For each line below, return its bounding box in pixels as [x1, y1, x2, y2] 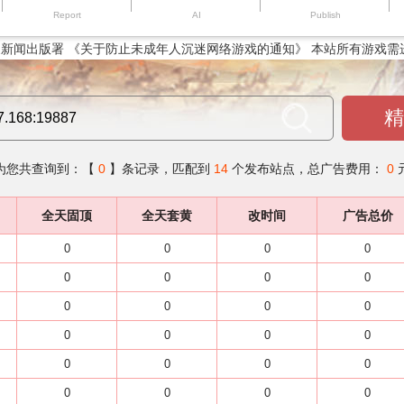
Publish [309, 10, 341, 20]
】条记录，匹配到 [109, 161, 214, 176]
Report [53, 10, 81, 20]
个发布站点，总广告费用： [232, 161, 387, 176]
